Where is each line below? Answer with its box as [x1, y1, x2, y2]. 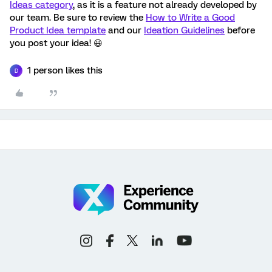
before [225, 25, 255, 36]
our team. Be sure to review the [10, 12, 146, 23]
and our [106, 25, 144, 36]
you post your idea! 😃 [10, 38, 103, 49]
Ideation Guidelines [144, 25, 225, 36]
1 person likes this [27, 65, 103, 76]
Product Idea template [10, 25, 106, 36]
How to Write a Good [146, 12, 235, 23]
